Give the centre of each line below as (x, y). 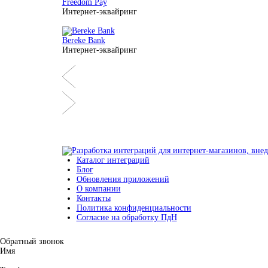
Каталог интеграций (113, 160)
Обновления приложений (123, 179)
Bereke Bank (83, 40)
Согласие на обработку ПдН (127, 217)
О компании (98, 189)
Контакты (93, 198)
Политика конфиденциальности (134, 208)
